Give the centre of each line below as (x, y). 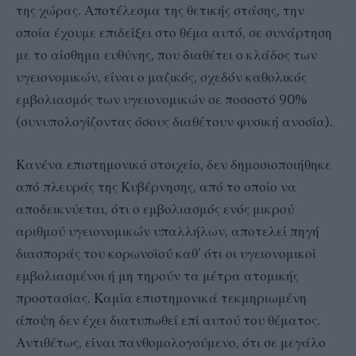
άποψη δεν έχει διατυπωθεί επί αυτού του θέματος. (168, 321)
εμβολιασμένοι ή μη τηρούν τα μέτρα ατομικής (157, 276)
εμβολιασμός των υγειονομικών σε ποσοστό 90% (162, 100)
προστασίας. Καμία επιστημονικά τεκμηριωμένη (161, 298)
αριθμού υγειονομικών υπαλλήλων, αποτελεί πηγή (168, 232)
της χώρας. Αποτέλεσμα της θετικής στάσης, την (160, 11)
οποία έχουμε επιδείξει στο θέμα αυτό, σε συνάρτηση (174, 33)
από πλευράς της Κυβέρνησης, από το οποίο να (156, 187)
